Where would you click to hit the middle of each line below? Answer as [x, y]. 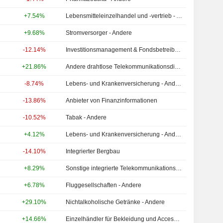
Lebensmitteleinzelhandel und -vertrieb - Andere [179, 16]
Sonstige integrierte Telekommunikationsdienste [179, 168]
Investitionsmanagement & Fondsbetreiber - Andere [178, 50]
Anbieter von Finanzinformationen [112, 101]
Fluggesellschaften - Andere [104, 185]
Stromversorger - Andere [99, 33]
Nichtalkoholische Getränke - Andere [115, 202]
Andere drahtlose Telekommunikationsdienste [178, 67]
